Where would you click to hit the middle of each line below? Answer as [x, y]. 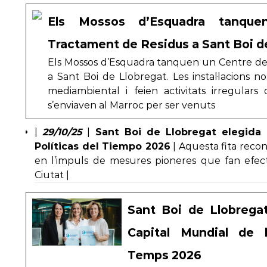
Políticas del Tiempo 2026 [103, 146]
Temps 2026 [164, 255]
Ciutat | [52, 175]
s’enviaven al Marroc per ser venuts [131, 105]
